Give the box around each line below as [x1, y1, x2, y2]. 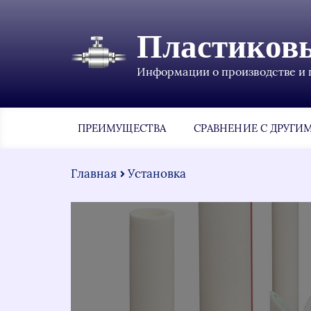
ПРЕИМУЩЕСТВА [78, 121, 166, 135]
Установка [127, 166, 187, 181]
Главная [71, 166, 117, 181]
